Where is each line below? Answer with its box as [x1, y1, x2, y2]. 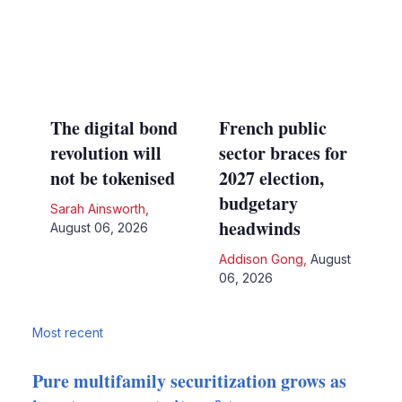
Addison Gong [219, 250, 303, 267]
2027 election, [219, 164, 324, 191]
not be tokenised [49, 164, 175, 191]
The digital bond [49, 114, 178, 141]
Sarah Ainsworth [49, 200, 145, 216]
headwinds [219, 214, 301, 241]
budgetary [219, 189, 298, 216]
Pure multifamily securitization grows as [31, 367, 346, 394]
